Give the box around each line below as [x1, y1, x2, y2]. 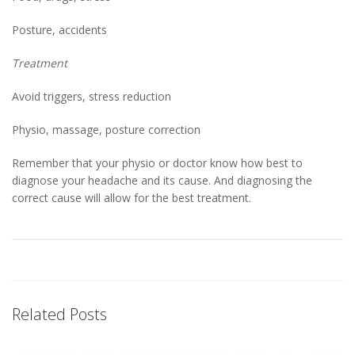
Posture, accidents [12, 22, 107, 38]
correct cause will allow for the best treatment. [12, 190, 251, 206]
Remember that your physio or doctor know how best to [12, 155, 303, 171]
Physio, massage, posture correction [12, 122, 200, 138]
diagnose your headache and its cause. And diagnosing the [12, 173, 312, 189]
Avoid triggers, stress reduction [12, 89, 171, 105]
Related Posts [12, 303, 107, 326]
